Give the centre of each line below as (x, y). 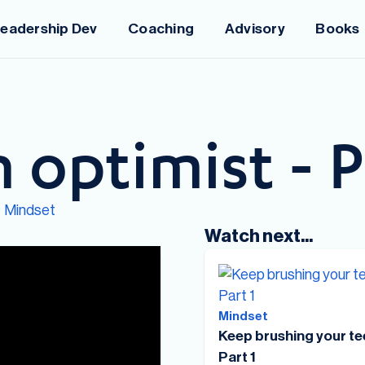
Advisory (255, 29)
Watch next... (258, 236)
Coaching (161, 29)
